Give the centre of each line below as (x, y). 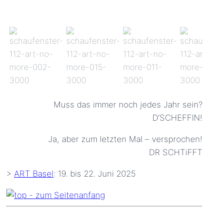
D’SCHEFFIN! (177, 118)
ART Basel (34, 173)
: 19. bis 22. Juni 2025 (95, 173)
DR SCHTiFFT (176, 152)
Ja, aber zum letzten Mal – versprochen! (125, 139)
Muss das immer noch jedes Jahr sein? (128, 104)
